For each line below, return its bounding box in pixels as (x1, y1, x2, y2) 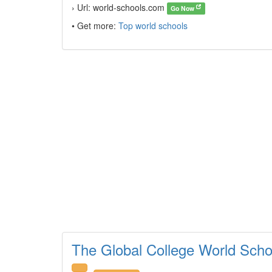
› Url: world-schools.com (72, 1, 167, 13)
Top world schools (118, 19, 188, 32)
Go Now (171, 4, 197, 13)
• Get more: (72, 19, 118, 32)
